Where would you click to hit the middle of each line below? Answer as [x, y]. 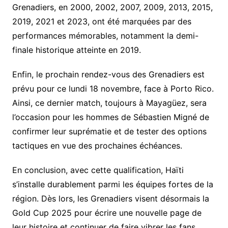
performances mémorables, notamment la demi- [105, 35]
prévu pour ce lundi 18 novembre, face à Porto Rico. [113, 88]
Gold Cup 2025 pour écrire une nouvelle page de [107, 212]
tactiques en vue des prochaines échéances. [97, 145]
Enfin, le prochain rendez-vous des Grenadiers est [108, 74]
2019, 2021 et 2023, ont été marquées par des [102, 21]
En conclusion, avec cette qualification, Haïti [98, 170]
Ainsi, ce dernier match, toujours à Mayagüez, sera [109, 103]
